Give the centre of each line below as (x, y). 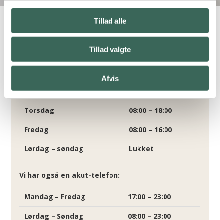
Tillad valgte (110, 49)
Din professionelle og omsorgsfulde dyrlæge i (102, 55)
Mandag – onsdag (56, 91)
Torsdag (39, 110)
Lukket (141, 148)
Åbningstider (61, 74)
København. (40, 67)
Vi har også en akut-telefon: (70, 175)
